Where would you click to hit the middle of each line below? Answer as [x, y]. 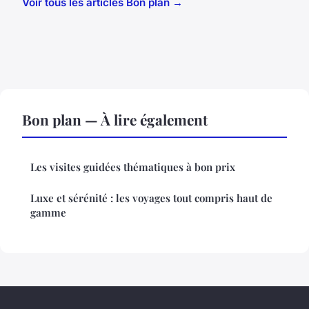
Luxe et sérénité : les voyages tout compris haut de [151, 198]
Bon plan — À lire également [115, 120]
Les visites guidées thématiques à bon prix [133, 167]
